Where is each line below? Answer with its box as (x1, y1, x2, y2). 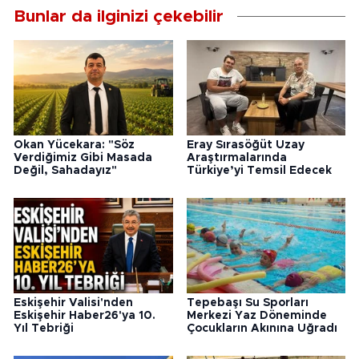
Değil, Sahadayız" (14, 165, 117, 177)
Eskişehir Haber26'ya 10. (14, 310, 155, 322)
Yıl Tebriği (14, 323, 74, 335)
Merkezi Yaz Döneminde (186, 310, 327, 322)
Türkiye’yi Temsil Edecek (186, 165, 332, 177)
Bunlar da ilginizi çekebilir (14, 7, 224, 25)
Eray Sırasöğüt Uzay (186, 139, 305, 151)
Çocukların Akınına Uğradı (186, 323, 337, 335)
